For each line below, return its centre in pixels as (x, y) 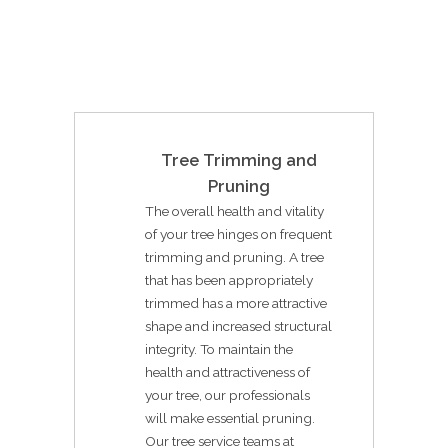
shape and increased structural (238, 325)
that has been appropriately (229, 279)
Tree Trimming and (239, 160)
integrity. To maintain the (219, 348)
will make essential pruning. (230, 417)
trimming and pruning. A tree (234, 256)
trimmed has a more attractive (236, 302)
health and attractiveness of (227, 371)
